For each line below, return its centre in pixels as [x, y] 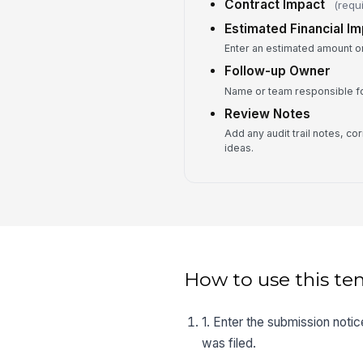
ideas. [239, 147]
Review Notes [267, 113]
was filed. [229, 344]
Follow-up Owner [277, 71]
